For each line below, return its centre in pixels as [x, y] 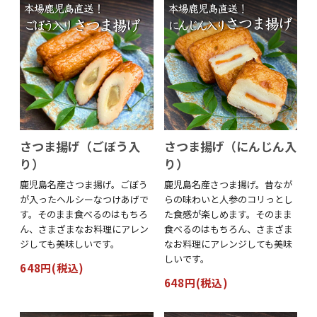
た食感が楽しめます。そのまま [228, 214]
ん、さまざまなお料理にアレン [85, 229]
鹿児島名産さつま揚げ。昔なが [228, 184]
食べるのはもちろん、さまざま [228, 229]
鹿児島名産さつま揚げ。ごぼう [84, 184]
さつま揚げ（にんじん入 [230, 146]
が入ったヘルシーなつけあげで [85, 199]
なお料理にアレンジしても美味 [228, 243]
